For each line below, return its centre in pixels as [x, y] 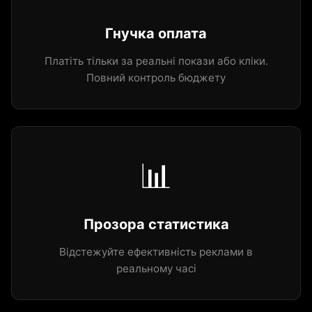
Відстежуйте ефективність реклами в [156, 252]
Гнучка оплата [156, 33]
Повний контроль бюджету [156, 78]
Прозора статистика [156, 224]
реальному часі [156, 268]
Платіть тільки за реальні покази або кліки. [156, 61]
